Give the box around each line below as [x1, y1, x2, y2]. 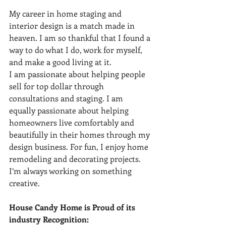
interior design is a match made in [9, 20, 137, 31]
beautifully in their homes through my [9, 129, 152, 140]
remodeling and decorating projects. [9, 153, 143, 164]
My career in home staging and [9, 8, 124, 19]
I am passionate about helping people [9, 68, 147, 79]
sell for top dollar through [9, 80, 106, 91]
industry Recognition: [9, 213, 93, 224]
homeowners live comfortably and [9, 117, 136, 128]
